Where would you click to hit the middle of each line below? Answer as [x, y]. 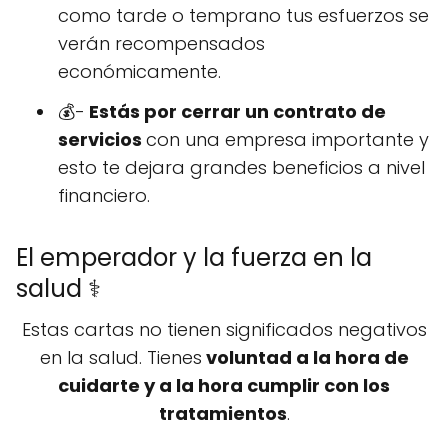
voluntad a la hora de [305, 358]
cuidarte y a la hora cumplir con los [224, 386]
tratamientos [222, 414]
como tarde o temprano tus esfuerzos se [243, 16]
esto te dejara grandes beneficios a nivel [241, 168]
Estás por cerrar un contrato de [235, 112]
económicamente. [139, 72]
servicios [102, 140]
